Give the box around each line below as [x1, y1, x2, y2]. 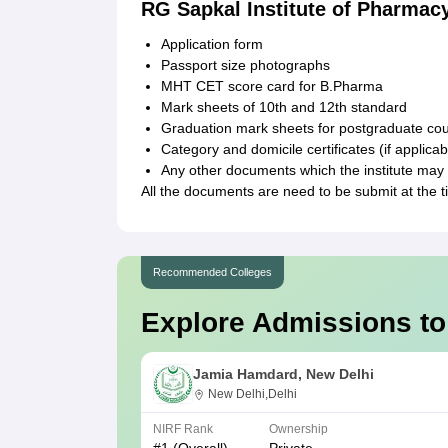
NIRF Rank [153, 422, 213, 437]
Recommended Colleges [153, 266, 272, 279]
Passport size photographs [161, 57, 330, 74]
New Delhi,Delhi [208, 387, 297, 402]
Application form [161, 36, 263, 53]
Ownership [269, 422, 328, 437]
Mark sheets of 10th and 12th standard [161, 99, 407, 116]
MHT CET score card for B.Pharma [161, 78, 383, 95]
